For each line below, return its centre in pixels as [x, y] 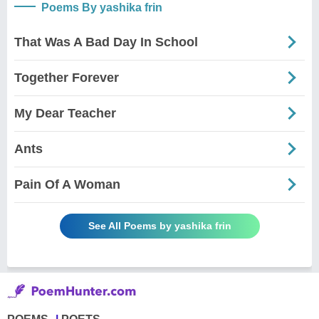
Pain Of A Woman [67, 184]
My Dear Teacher [65, 113]
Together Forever [67, 77]
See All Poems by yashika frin [159, 225]
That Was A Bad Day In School [106, 42]
